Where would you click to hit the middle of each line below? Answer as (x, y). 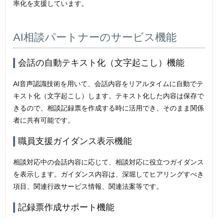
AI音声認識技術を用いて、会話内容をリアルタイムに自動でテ (109, 84)
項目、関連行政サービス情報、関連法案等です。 (88, 187)
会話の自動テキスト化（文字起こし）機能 (101, 63)
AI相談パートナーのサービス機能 (95, 37)
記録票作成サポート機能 (66, 208)
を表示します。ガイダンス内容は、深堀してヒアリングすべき (109, 174)
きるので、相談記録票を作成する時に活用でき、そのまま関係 (109, 108)
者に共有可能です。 (44, 120)
